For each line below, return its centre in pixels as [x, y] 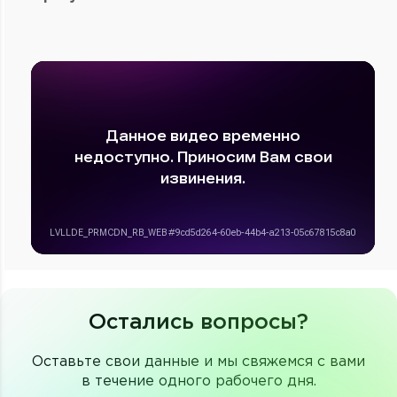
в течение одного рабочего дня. [198, 382]
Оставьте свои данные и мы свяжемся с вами [198, 362]
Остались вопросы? [198, 323]
